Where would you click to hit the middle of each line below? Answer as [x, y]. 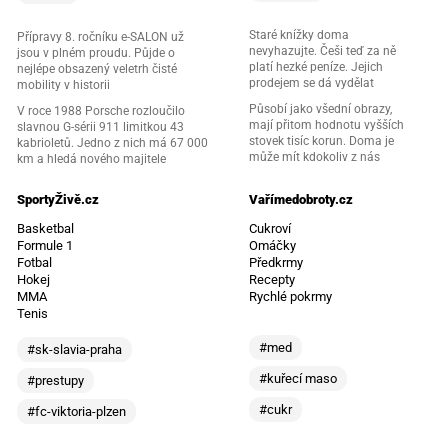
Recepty [272, 280]
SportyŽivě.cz [57, 200]
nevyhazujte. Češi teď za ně [322, 51]
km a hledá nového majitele [91, 159]
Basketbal [45, 229]
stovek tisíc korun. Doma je [321, 141]
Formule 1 [44, 246]
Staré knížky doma [299, 35]
